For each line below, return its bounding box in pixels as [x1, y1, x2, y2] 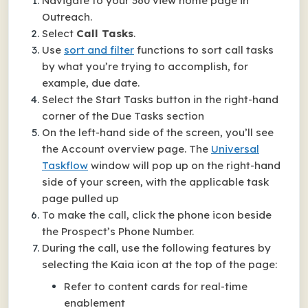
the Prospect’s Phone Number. [42, 225, 197, 238]
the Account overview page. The [42, 142, 211, 155]
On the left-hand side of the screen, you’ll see [42, 126, 274, 139]
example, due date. [42, 76, 140, 89]
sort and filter [64, 43, 134, 56]
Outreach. [42, 10, 92, 23]
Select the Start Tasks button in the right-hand [42, 93, 278, 106]
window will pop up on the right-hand [88, 159, 280, 172]
